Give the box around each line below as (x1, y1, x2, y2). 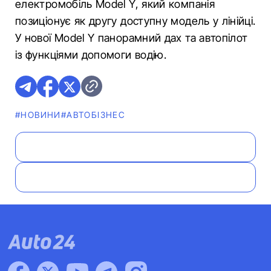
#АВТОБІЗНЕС (60, 109, 126, 120)
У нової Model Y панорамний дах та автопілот (15, 31, 248, 44)
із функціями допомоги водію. (15, 48, 167, 61)
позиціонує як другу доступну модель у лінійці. (15, 15, 256, 27)
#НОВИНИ (15, 109, 61, 120)
